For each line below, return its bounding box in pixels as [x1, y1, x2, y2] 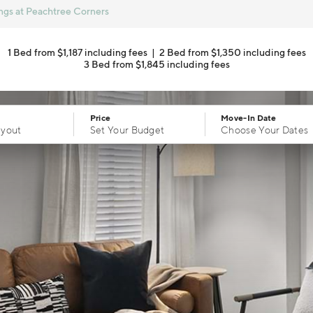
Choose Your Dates [221, 124, 309, 136]
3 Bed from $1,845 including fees [83, 58, 230, 70]
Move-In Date [221, 112, 277, 123]
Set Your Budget [89, 124, 165, 136]
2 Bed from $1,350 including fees [159, 46, 306, 58]
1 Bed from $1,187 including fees [7, 46, 147, 58]
